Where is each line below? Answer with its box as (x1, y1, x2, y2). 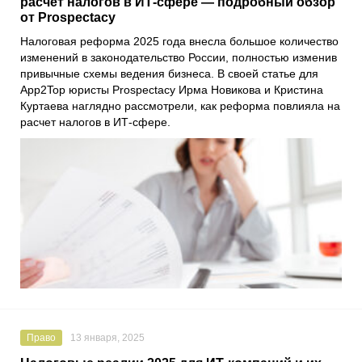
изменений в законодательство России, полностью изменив (20, 51, 337, 65)
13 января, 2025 (70, 332, 145, 344)
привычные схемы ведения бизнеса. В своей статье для (20, 67, 318, 81)
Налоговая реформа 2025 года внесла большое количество (20, 35, 339, 48)
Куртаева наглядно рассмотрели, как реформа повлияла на (20, 99, 340, 113)
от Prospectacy (20, 11, 116, 25)
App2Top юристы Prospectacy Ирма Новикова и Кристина (20, 83, 323, 97)
